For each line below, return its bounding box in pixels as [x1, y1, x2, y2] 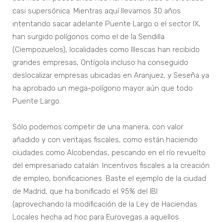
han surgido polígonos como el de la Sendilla [12, 32, 165, 42]
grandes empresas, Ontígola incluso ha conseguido [12, 58, 188, 67]
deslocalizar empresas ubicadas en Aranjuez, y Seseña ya [12, 71, 209, 80]
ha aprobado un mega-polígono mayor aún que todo [12, 84, 193, 93]
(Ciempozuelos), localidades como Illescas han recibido [12, 45, 200, 55]
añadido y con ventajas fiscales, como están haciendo [12, 135, 198, 145]
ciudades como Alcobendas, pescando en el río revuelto [12, 148, 206, 158]
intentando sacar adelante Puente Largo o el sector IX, [12, 19, 201, 29]
